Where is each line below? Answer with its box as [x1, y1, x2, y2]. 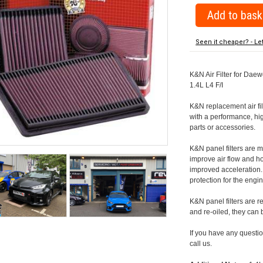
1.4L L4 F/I [190, 81, 224, 90]
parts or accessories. [190, 123, 256, 132]
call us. [190, 240, 213, 248]
